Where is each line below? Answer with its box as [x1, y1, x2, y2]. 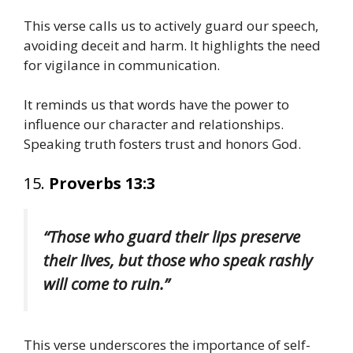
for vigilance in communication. [24, 55, 220, 74]
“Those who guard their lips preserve [43, 225, 300, 247]
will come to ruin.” [43, 272, 169, 295]
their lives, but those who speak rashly [43, 248, 312, 271]
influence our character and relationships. [24, 115, 284, 134]
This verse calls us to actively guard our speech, [24, 16, 318, 35]
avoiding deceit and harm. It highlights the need [24, 35, 321, 54]
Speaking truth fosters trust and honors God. [24, 135, 301, 154]
